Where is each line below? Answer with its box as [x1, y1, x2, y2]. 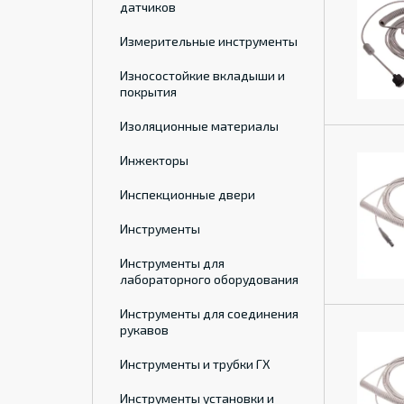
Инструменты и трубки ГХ [120, 356, 271, 372]
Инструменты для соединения [120, 306, 298, 321]
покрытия [120, 84, 177, 99]
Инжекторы [120, 152, 188, 168]
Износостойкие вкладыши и [120, 68, 285, 83]
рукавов [120, 322, 169, 337]
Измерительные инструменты [120, 33, 298, 49]
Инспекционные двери [120, 187, 255, 202]
